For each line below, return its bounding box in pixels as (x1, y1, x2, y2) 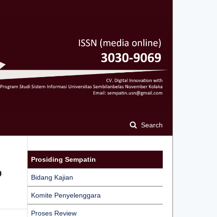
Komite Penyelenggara (31, 191, 101, 199)
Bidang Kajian (31, 173, 73, 181)
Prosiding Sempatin (31, 155, 96, 163)
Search (139, 121, 163, 129)
